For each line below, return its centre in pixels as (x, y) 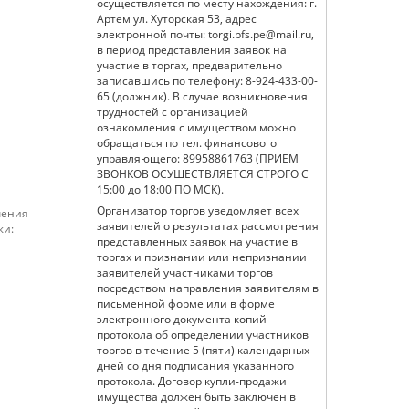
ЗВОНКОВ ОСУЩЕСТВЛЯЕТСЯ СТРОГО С (203, 174)
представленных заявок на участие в (197, 241)
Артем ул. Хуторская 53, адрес (115, 19)
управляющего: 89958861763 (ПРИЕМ (198, 158)
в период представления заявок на (192, 50)
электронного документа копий (182, 319)
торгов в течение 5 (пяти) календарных (203, 350)
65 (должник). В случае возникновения (202, 96)
